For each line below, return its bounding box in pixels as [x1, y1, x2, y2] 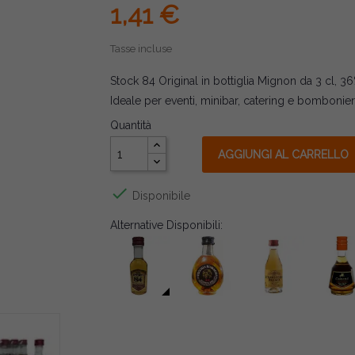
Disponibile [129, 189, 190, 202]
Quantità [110, 119, 151, 132]
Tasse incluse [110, 43, 172, 55]
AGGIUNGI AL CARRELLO [218, 148, 349, 161]
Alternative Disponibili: [110, 219, 223, 231]
